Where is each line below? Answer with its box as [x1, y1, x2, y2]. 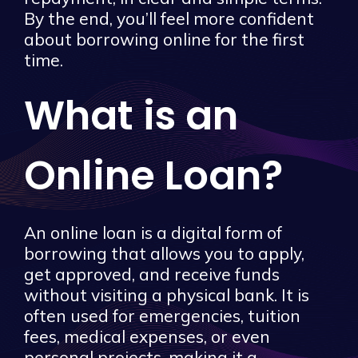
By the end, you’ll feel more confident [24, 7, 314, 29]
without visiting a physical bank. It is [24, 284, 309, 305]
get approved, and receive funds [24, 263, 280, 284]
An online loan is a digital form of [24, 221, 282, 243]
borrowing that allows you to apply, [24, 242, 304, 264]
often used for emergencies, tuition [24, 304, 300, 326]
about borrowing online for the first [24, 28, 304, 50]
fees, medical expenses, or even [24, 325, 270, 347]
